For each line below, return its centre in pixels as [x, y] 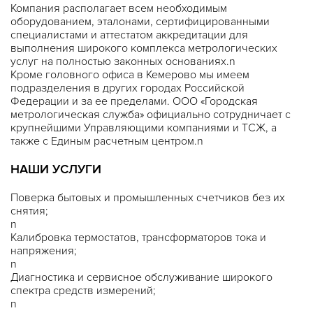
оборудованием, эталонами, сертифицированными [140, 22]
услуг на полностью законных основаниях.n [123, 61]
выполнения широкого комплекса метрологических [144, 48]
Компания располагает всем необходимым [119, 8]
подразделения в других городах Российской [128, 88]
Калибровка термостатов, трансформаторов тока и [138, 238]
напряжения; [44, 251]
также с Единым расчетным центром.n [107, 141]
